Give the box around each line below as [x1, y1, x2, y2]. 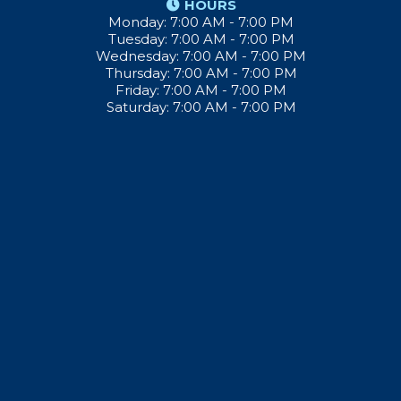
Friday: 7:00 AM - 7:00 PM [115, 81, 286, 98]
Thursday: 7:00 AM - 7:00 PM [105, 64, 297, 81]
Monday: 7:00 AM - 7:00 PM [108, 13, 294, 30]
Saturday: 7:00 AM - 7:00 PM [106, 98, 296, 115]
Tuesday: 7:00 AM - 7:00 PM [107, 30, 294, 47]
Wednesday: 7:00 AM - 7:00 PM [96, 47, 306, 64]
